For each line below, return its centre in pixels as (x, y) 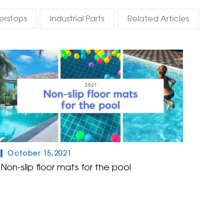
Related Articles (158, 19)
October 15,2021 (39, 153)
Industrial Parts (77, 19)
